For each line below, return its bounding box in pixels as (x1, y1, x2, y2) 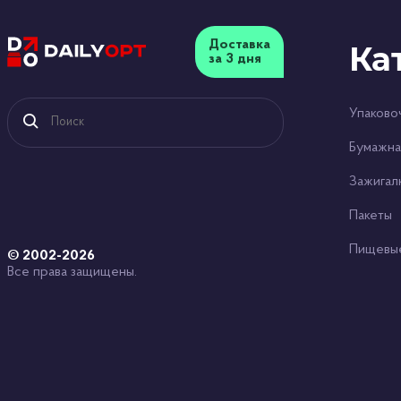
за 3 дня (209, 52, 261, 66)
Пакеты (349, 209, 392, 223)
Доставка (209, 38, 270, 52)
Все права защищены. (7, 265, 137, 279)
